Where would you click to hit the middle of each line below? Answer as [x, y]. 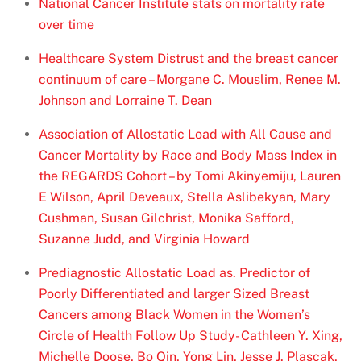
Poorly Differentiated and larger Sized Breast [174, 294]
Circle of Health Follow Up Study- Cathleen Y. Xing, [191, 336]
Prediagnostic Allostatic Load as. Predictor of [174, 273]
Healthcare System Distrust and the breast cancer [189, 59]
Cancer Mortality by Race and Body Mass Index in [188, 156]
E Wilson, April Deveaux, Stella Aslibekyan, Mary [185, 197]
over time [66, 25]
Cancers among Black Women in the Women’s [174, 315]
